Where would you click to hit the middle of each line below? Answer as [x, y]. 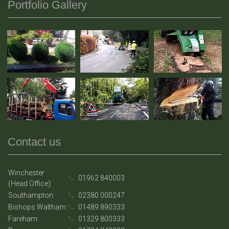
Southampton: [31, 195]
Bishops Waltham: [38, 207]
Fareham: [24, 219]
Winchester [26, 173]
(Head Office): [30, 183]
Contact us [34, 142]
